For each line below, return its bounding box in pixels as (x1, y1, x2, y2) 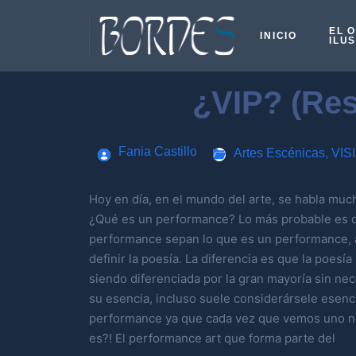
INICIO (260, 30, 297, 41)
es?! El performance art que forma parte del (89, 331, 335, 346)
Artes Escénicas (233, 146, 325, 160)
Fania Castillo (118, 145, 197, 158)
